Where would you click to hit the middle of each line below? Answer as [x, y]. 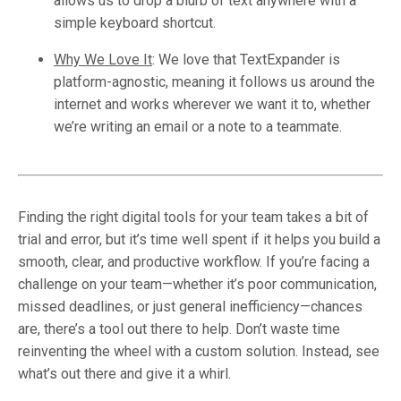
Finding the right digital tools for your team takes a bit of [193, 217]
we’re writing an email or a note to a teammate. [198, 126]
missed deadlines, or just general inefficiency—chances [190, 306]
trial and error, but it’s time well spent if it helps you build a [199, 239]
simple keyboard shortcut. [137, 22]
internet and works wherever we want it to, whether [212, 104]
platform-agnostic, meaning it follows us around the [214, 81]
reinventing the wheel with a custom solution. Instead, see [199, 351]
